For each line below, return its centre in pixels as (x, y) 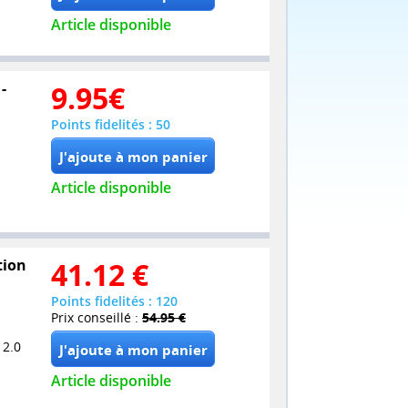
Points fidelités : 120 (114, 301)
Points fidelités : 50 (111, 124)
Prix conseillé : (97, 318)
